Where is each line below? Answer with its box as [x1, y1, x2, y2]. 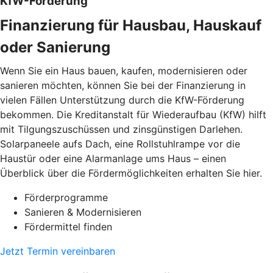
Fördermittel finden [24, 221, 112, 233]
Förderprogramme [24, 191, 108, 204]
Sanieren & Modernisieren [24, 206, 141, 219]
